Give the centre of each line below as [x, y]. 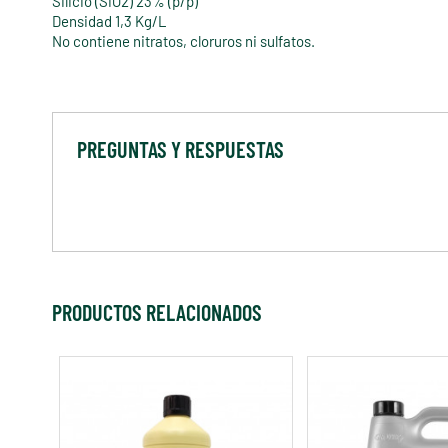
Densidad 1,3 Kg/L [109, 21]
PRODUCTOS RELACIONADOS [157, 312]
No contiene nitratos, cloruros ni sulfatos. [183, 41]
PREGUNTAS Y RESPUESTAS [180, 149]
